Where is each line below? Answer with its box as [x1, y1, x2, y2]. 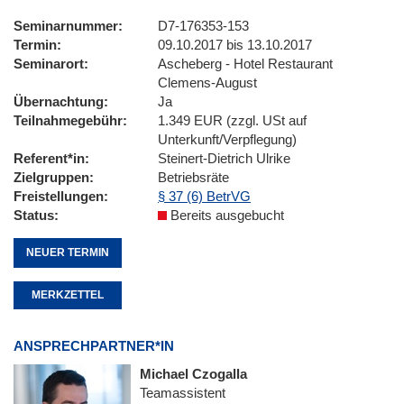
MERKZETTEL [32, 289, 104, 302]
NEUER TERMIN [26, 246, 109, 259]
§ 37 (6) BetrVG [158, 188, 251, 204]
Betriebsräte [158, 170, 229, 185]
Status [14, 207, 54, 223]
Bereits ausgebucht [167, 207, 284, 223]
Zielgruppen [14, 170, 89, 185]
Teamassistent [140, 385, 225, 401]
